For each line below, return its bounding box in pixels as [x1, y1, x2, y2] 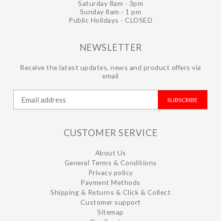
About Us [95, 148, 126, 157]
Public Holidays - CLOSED [69, 16, 152, 24]
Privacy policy [88, 168, 133, 177]
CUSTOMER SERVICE [63, 127, 158, 138]
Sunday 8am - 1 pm [79, 7, 142, 16]
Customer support [80, 198, 141, 206]
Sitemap [97, 208, 124, 216]
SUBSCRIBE [167, 96, 198, 104]
